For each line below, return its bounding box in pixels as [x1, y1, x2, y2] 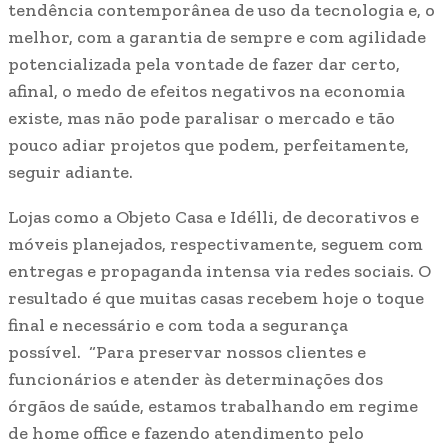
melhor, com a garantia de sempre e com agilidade [8, 26, 426, 49]
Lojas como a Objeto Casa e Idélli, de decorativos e [8, 206, 419, 229]
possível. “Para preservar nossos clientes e [8, 341, 366, 364]
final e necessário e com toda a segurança [8, 314, 348, 337]
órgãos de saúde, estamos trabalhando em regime [8, 395, 418, 418]
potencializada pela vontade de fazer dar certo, [8, 53, 400, 76]
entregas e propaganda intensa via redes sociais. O [8, 260, 431, 283]
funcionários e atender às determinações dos [8, 368, 383, 391]
